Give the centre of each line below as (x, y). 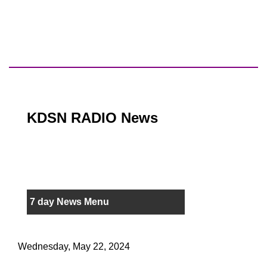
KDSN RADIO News (92, 118)
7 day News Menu (69, 202)
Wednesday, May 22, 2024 (74, 247)
